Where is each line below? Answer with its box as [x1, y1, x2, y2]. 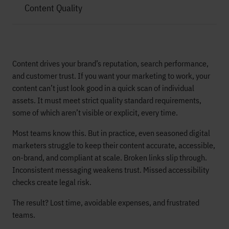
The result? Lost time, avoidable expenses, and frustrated [12, 197, 199, 208]
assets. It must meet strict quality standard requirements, [12, 95, 201, 105]
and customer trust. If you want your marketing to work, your [12, 71, 210, 81]
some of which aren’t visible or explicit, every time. [12, 107, 178, 118]
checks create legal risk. [12, 177, 91, 187]
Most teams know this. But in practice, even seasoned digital [12, 128, 210, 138]
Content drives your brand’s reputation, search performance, [12, 58, 209, 68]
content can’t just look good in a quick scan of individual [12, 83, 194, 93]
